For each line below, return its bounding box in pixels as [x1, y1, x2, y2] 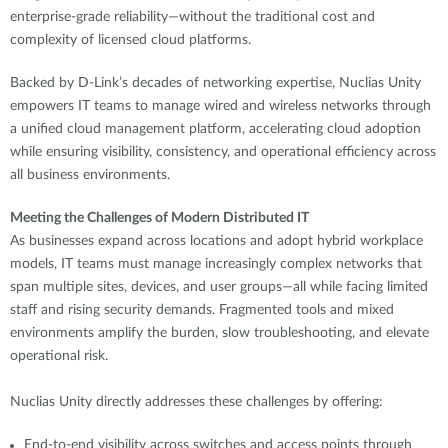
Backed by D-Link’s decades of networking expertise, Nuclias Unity [10, 75, 421, 90]
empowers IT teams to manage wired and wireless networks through [10, 98, 431, 113]
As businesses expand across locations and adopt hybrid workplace [10, 233, 423, 248]
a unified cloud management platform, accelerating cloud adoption [10, 121, 421, 136]
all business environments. [10, 167, 170, 182]
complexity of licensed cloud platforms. [10, 32, 251, 47]
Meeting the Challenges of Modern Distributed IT [10, 210, 309, 225]
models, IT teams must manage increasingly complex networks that [10, 256, 422, 271]
